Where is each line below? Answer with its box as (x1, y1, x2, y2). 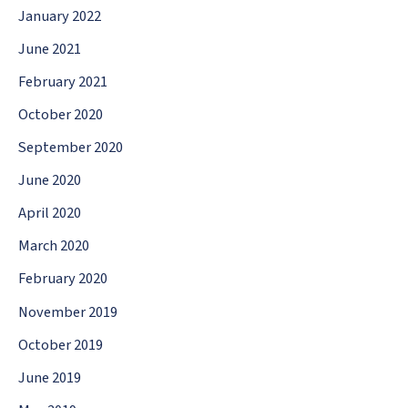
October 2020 (18, 104, 103, 126)
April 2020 (18, 202, 81, 225)
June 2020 (18, 169, 81, 192)
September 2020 (18, 137, 123, 159)
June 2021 (18, 37, 81, 60)
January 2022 (18, 5, 101, 27)
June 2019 (18, 366, 81, 389)
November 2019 (18, 301, 117, 323)
